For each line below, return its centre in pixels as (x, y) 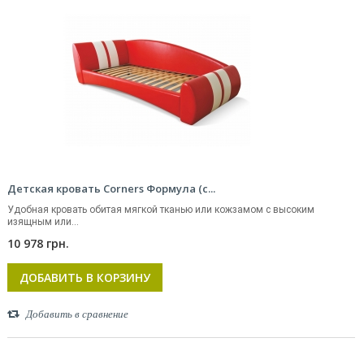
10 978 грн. (38, 243)
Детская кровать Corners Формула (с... (111, 188)
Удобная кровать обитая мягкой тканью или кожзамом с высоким (161, 210)
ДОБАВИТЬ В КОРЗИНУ (85, 277)
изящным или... (43, 222)
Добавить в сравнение (77, 314)
